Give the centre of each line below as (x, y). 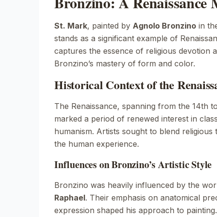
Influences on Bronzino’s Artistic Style (133, 164)
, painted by (110, 26)
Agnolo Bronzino (164, 26)
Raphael (70, 198)
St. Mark (71, 26)
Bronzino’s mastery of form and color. (125, 63)
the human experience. (97, 144)
